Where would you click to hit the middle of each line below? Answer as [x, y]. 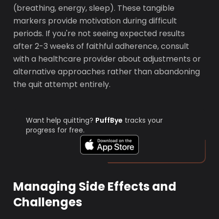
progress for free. [55, 130]
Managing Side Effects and [95, 186]
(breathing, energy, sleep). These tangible [94, 8]
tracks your [143, 120]
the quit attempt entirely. [62, 84]
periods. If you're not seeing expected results [99, 33]
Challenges [48, 202]
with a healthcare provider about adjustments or [107, 59]
